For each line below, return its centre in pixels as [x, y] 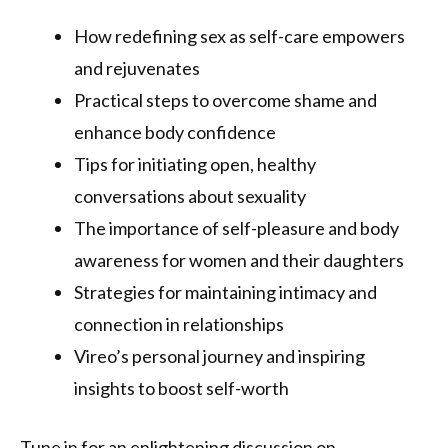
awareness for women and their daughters [239, 260]
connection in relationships [179, 324]
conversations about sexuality [190, 196]
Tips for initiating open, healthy [195, 164]
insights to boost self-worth [181, 388]
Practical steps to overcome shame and [225, 100]
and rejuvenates [137, 68]
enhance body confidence [175, 132]
